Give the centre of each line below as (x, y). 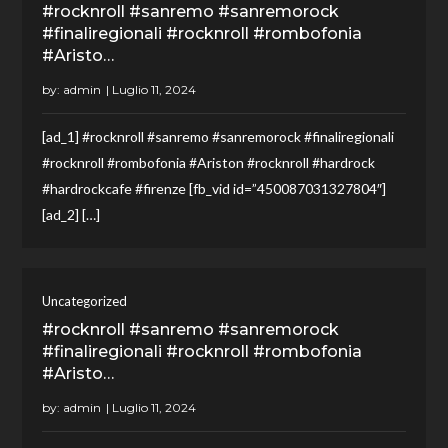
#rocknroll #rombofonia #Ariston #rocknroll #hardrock (209, 162)
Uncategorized (85, 300)
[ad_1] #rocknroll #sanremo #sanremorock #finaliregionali (218, 136)
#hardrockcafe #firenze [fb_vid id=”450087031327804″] (214, 188)
